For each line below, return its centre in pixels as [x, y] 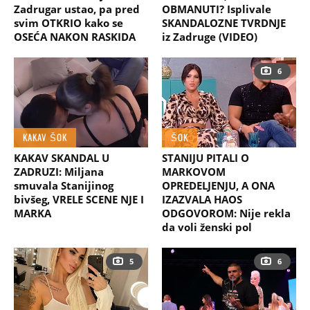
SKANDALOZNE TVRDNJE [224, 23]
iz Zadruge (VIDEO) [210, 37]
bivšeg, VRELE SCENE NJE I [79, 199]
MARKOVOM [194, 171]
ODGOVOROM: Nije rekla [226, 213]
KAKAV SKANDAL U [62, 157]
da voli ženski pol [207, 227]
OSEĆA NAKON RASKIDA [75, 37]
